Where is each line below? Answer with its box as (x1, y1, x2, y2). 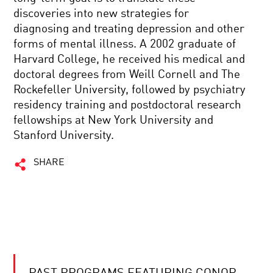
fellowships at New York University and (13, 115, 214, 126)
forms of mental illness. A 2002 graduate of (13, 38, 236, 50)
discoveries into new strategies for (13, 8, 190, 19)
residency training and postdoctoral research (13, 99, 242, 111)
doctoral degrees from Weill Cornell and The (13, 69, 241, 80)
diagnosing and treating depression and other (13, 23, 245, 35)
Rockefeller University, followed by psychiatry (13, 84, 246, 96)
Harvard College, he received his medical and (13, 54, 246, 65)
